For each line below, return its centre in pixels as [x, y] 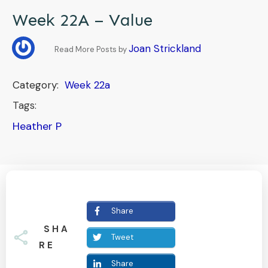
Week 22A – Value [83, 20]
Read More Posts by [92, 49]
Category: [39, 85]
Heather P [37, 126]
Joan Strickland [165, 48]
